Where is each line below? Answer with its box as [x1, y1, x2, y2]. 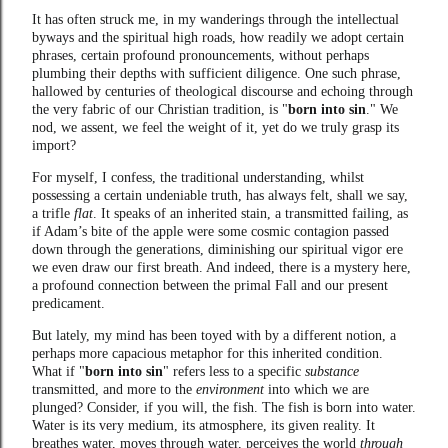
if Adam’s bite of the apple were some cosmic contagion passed [32, 223, 389, 239]
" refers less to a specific [163, 363, 305, 379]
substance [305, 363, 359, 379]
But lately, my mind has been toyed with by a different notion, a [32, 327, 396, 343]
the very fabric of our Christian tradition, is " [32, 101, 288, 117]
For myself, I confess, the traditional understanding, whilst [32, 169, 364, 185]
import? [32, 137, 76, 153]
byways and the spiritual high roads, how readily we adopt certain [32, 29, 404, 45]
